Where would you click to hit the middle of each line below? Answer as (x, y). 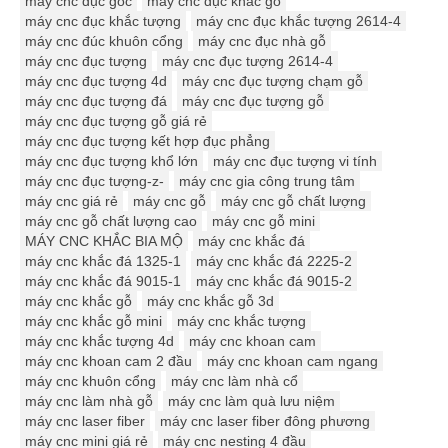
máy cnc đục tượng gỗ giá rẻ (116, 121)
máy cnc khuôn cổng (90, 381)
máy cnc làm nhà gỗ (89, 401)
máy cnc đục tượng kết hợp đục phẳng (147, 141)
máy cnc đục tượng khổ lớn (111, 161)
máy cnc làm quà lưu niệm (251, 401)
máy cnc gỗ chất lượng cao (111, 221)
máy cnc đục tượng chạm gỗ (272, 81)
